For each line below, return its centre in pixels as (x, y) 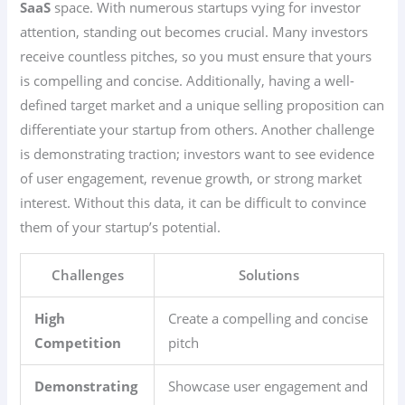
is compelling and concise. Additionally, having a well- (188, 81)
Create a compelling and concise (268, 318)
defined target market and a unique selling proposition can (202, 105)
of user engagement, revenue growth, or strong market (191, 179)
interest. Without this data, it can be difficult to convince (193, 203)
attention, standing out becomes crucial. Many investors (194, 32)
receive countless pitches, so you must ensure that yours (196, 57)
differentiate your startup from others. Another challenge (198, 130)
